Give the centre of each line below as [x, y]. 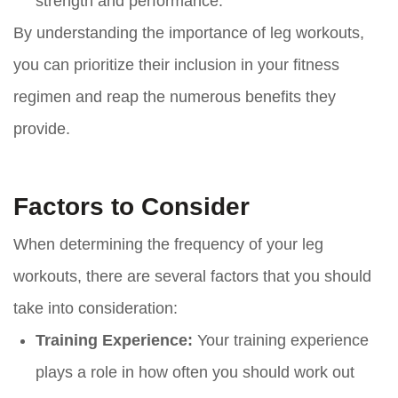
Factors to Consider [131, 207]
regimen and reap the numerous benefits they [175, 97]
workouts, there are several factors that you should [192, 277]
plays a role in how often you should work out [195, 373]
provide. [42, 129]
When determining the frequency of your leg [168, 245]
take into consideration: [96, 309]
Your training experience [281, 341]
